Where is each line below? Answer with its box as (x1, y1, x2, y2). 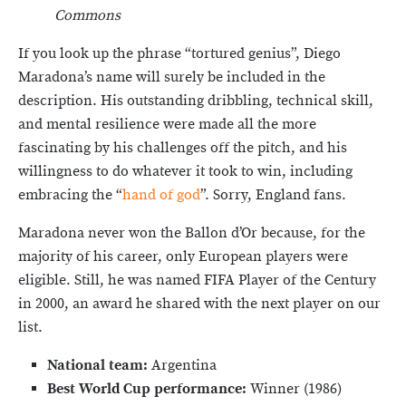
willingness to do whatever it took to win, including (18, 161, 353, 181)
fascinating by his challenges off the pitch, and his (18, 138, 347, 158)
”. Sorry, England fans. (200, 185, 346, 205)
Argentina (151, 355, 217, 375)
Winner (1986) (250, 379, 342, 399)
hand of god (122, 185, 200, 205)
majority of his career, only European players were (18, 246, 348, 266)
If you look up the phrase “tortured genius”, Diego (18, 43, 341, 63)
